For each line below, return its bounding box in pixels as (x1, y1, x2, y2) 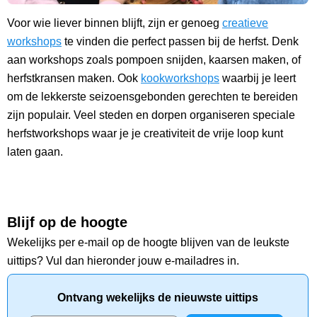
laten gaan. (7, 146, 63, 158)
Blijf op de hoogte (7, 214, 127, 231)
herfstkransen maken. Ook (7, 72, 141, 85)
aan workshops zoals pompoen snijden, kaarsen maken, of (7, 54, 301, 67)
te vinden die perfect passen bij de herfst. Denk (62, 35, 299, 48)
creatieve (222, 17, 268, 30)
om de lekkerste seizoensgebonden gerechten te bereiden (7, 91, 298, 103)
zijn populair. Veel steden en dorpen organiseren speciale (7, 109, 295, 122)
